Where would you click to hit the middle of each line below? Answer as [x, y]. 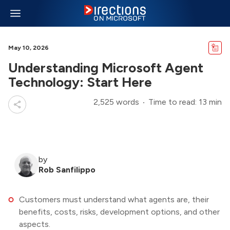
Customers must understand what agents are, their [114, 199]
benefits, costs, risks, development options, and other [119, 212]
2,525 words [116, 102]
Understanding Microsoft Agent [106, 68]
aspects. [34, 224]
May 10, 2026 [28, 48]
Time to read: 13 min [185, 102]
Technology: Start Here [80, 82]
